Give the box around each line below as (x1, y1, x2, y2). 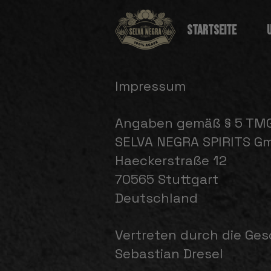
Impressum (115, 77, 186, 94)
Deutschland (115, 189, 198, 206)
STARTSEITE (186, 22, 237, 39)
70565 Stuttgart (115, 171, 218, 188)
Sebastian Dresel (115, 245, 223, 262)
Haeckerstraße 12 (115, 152, 227, 169)
